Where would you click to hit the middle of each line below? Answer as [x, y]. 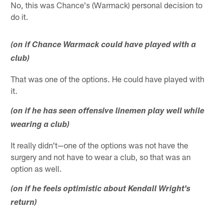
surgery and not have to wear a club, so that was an [101, 156]
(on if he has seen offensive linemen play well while [108, 111]
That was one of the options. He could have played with [108, 79]
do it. [20, 16]
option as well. [36, 168]
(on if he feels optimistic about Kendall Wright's [101, 189]
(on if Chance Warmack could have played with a [104, 45]
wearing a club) [40, 125]
